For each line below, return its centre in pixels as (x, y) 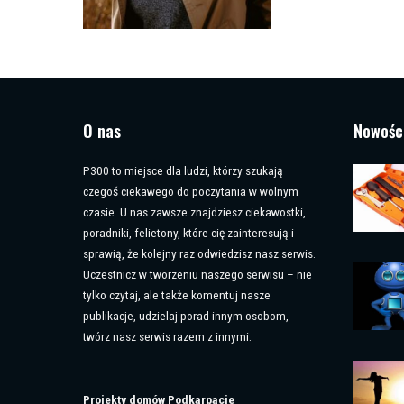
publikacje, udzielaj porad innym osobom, (186, 315)
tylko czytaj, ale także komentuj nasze (177, 294)
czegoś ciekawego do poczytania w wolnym (191, 191)
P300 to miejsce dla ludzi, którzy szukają (183, 170)
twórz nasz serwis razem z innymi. (167, 336)
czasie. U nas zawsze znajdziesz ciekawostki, (194, 211)
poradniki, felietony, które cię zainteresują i (188, 232)
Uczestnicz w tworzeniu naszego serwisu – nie (197, 274)
